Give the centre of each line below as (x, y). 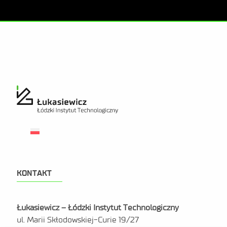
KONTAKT (34, 173)
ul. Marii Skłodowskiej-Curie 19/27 (78, 220)
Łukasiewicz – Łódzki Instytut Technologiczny (98, 208)
